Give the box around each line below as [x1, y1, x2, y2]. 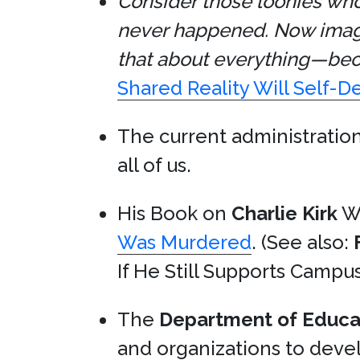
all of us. [117, 153, 191, 177]
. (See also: [252, 231, 354, 254]
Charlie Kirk [231, 202, 337, 225]
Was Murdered [117, 231, 252, 254]
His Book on [117, 202, 231, 225]
